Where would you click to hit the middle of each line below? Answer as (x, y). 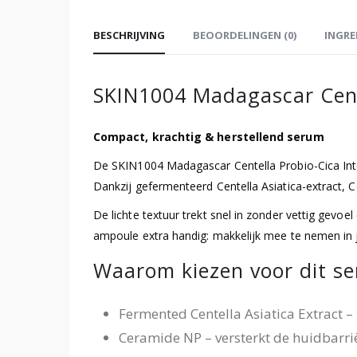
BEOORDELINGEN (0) (245, 35)
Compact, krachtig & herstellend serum (209, 136)
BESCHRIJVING (129, 35)
